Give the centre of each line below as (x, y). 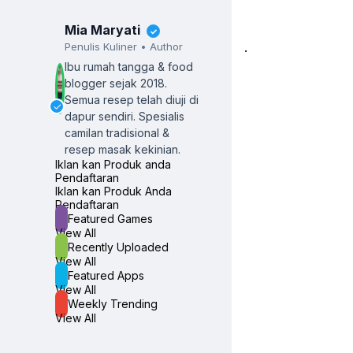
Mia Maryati (104, 30)
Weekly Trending (113, 303)
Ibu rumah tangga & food (129, 66)
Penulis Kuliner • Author (124, 46)
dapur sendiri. (102, 116)
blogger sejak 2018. (116, 83)
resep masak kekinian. (123, 149)
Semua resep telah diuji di (132, 99)
